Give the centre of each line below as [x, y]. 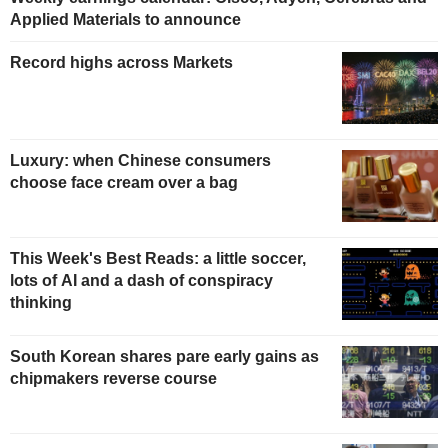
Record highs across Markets [121, 63]
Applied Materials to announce [125, 20]
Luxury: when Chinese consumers [140, 161]
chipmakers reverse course [113, 378]
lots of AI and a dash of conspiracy [141, 281]
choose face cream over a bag [124, 183]
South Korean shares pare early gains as [164, 356]
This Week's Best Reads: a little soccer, [158, 259]
